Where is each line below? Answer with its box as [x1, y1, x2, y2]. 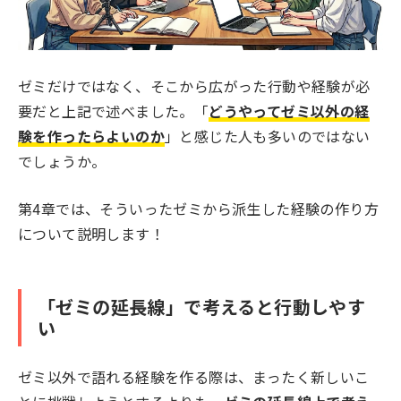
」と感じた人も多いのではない [165, 124, 371, 147]
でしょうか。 [18, 149, 107, 172]
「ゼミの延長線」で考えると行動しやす [38, 294, 366, 320]
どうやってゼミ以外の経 [209, 99, 370, 122]
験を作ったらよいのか [18, 124, 165, 147]
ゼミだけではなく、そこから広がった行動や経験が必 [18, 74, 371, 97]
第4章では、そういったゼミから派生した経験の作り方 [18, 198, 379, 220]
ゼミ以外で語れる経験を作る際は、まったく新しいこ [18, 366, 370, 388]
